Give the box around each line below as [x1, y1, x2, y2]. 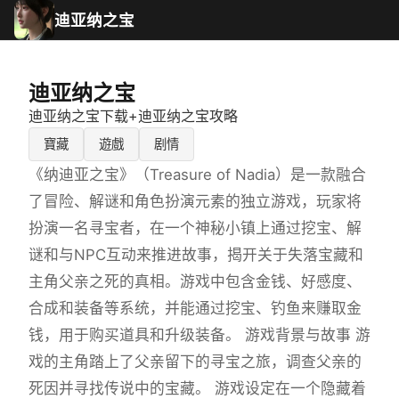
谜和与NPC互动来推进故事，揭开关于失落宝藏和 [28, 245, 363, 264]
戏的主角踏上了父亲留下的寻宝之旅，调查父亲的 [28, 352, 362, 370]
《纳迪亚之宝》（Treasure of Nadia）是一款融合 [28, 165, 366, 183]
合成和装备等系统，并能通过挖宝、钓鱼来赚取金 [28, 298, 362, 317]
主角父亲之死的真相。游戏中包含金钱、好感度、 [28, 272, 362, 290]
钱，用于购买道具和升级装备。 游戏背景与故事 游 [28, 325, 370, 344]
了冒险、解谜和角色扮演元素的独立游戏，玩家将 [28, 191, 362, 210]
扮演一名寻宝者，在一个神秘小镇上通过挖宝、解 [28, 218, 362, 237]
